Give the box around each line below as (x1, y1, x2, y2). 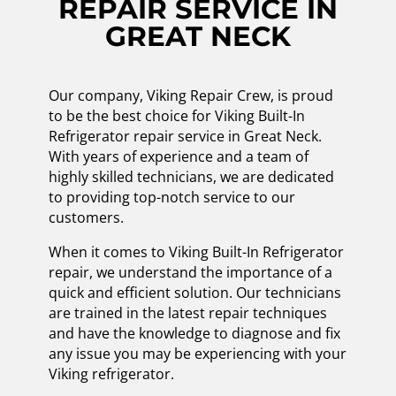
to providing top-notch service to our (48, 187, 295, 208)
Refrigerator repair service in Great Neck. (48, 126, 322, 147)
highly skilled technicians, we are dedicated (48, 167, 334, 187)
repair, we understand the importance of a (48, 263, 332, 283)
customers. (48, 208, 124, 228)
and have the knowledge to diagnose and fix (48, 324, 340, 344)
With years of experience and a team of (48, 147, 308, 167)
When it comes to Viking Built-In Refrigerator (48, 242, 344, 263)
